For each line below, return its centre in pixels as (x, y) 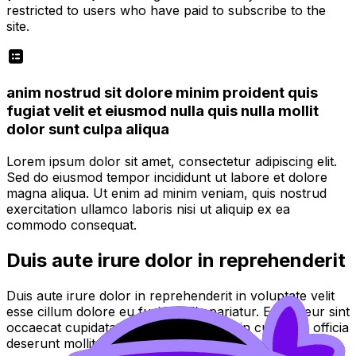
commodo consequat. (72, 225)
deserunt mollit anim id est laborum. (114, 343)
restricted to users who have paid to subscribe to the (166, 10)
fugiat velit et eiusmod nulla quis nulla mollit (163, 111)
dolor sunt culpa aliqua (88, 130)
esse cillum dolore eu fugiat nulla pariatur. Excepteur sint (178, 311)
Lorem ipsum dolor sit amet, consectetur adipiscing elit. (172, 161)
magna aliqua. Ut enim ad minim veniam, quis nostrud (166, 193)
